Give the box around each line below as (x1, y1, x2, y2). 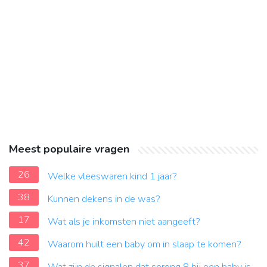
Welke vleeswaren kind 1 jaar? (48, 170, 177, 184)
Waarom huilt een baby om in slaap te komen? (48, 238, 241, 252)
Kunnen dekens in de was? (48, 193, 160, 206)
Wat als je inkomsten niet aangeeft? (48, 215, 200, 229)
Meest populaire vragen (9, 142, 129, 157)
